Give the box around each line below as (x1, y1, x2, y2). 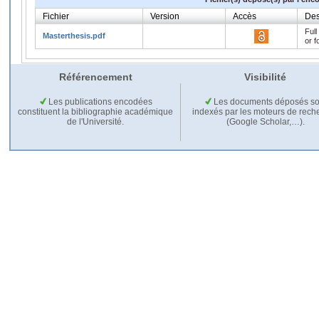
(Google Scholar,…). (226, 116, 305, 127)
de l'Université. (67, 116, 124, 127)
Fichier (43, 11, 69, 21)
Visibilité (244, 70, 286, 83)
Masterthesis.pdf (43, 31, 105, 40)
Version (150, 11, 179, 21)
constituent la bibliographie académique (18, 106, 173, 117)
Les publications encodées (46, 96, 152, 107)
